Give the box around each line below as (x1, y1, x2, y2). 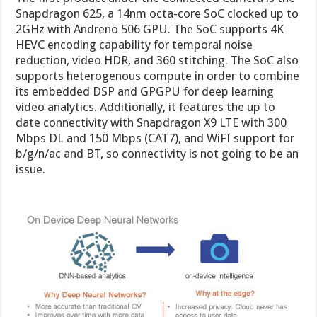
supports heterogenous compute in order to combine (16, 68, 300, 83)
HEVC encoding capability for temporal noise (16, 37, 253, 52)
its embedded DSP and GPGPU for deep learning (16, 83, 275, 98)
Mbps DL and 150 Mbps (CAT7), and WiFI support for (16, 130, 295, 145)
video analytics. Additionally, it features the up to (16, 99, 276, 114)
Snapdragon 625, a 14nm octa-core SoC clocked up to (16, 6, 299, 21)
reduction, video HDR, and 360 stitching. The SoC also (16, 52, 299, 67)
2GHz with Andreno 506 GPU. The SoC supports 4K (16, 21, 284, 36)
